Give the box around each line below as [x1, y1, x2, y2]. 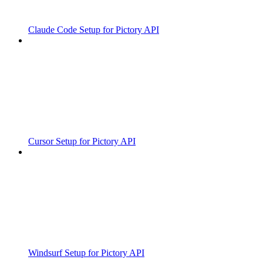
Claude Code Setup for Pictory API [28, 25, 159, 35]
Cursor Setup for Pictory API [28, 136, 136, 147]
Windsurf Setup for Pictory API [28, 248, 144, 258]
